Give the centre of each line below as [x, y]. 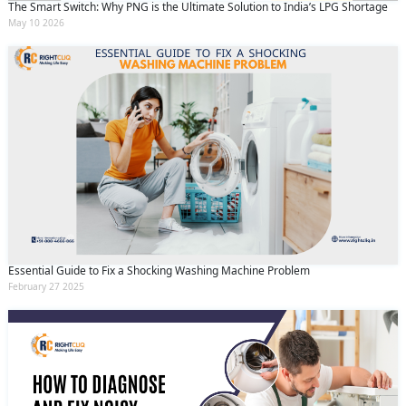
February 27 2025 [46, 287]
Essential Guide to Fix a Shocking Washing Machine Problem [159, 271]
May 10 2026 [36, 22]
